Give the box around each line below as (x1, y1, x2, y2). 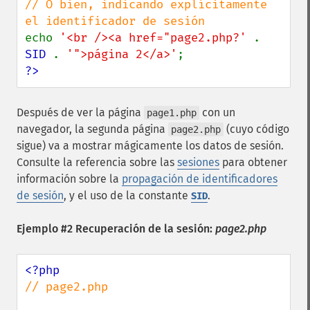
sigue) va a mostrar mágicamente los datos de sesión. (17, 139, 284, 152)
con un (199, 106, 235, 119)
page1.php (147, 107, 197, 118)
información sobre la (17, 172, 122, 185)
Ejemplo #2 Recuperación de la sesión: (17, 222, 215, 235)
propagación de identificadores (122, 172, 277, 185)
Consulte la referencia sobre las (17, 156, 177, 169)
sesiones (177, 156, 219, 169)
